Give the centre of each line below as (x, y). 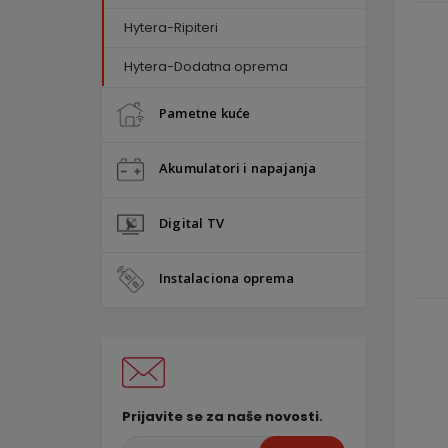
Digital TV (191, 222)
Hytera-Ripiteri (171, 27)
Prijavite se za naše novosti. (222, 416)
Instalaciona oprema (226, 277)
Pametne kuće (205, 112)
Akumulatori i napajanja (238, 167)
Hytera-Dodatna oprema (206, 66)
